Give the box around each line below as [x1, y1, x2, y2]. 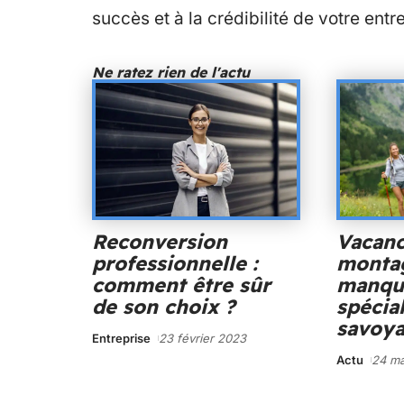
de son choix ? [92, 294, 235, 320]
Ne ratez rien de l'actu [92, 62, 250, 81]
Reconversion [92, 229, 227, 255]
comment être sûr [92, 272, 271, 298]
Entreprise [92, 331, 151, 346]
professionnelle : [92, 251, 258, 277]
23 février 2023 [158, 331, 246, 346]
